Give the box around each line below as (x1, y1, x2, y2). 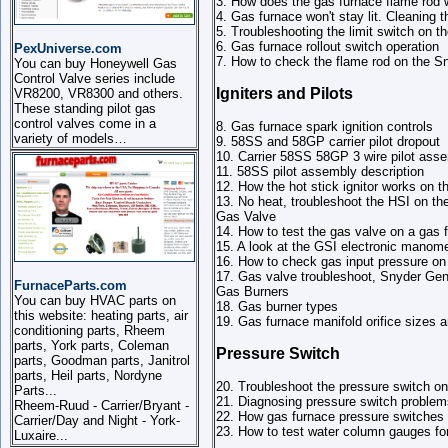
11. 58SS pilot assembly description (216, 164, 424, 179)
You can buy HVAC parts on (14, 293, 176, 308)
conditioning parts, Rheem (14, 323, 165, 338)
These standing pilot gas (14, 101, 156, 116)
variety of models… (14, 131, 127, 146)
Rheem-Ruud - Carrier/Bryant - (14, 398, 189, 413)
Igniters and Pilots (216, 85, 353, 102)
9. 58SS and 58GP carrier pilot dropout (216, 134, 440, 149)
